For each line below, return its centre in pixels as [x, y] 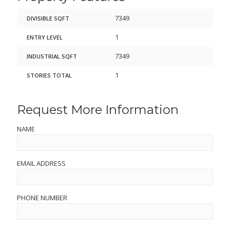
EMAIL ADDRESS [42, 164]
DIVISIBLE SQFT [48, 18]
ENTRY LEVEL [45, 37]
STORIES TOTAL [50, 75]
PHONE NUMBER [42, 198]
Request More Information [98, 110]
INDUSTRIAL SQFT [52, 56]
